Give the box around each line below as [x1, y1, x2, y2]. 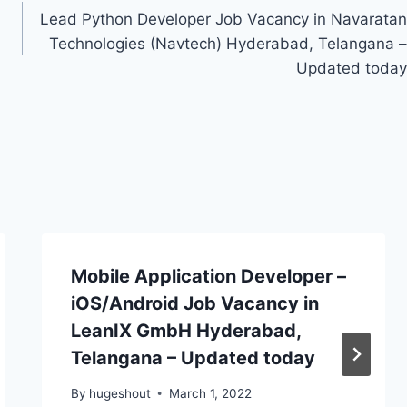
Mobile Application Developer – [70, 265, 346, 288]
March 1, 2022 [168, 385, 252, 401]
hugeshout [88, 385, 151, 401]
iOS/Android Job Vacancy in [70, 293, 319, 315]
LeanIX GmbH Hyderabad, [70, 320, 301, 342]
